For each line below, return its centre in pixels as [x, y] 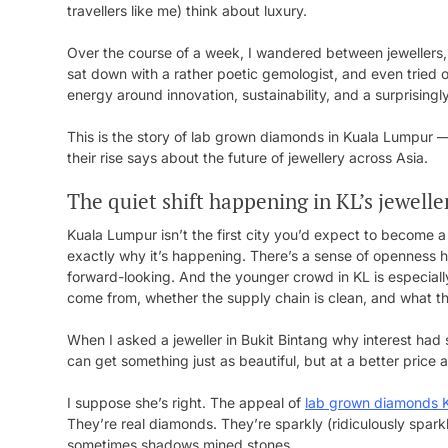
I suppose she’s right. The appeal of [186, 402]
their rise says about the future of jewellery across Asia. [247, 157]
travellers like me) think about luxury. [187, 10]
